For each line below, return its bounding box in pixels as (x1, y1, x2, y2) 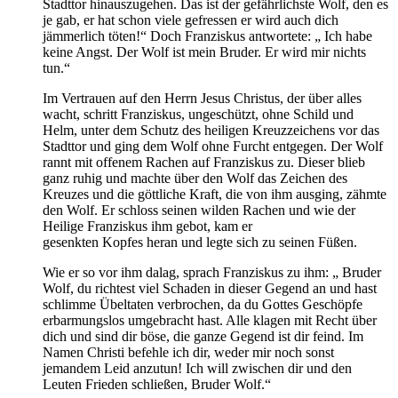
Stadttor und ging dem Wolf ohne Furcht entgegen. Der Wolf (43, 139, 383, 155)
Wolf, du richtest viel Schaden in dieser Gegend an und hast (43, 281, 377, 297)
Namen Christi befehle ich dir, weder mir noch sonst (43, 345, 334, 361)
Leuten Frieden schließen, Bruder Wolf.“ (43, 377, 271, 393)
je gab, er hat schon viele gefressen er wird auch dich (43, 12, 338, 28)
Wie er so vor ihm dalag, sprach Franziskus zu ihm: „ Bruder (43, 265, 381, 281)
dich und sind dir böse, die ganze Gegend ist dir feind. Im (43, 329, 363, 345)
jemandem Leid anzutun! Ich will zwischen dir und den (43, 361, 352, 377)
